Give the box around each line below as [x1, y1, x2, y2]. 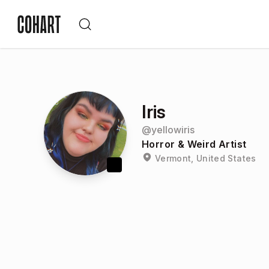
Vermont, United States [154, 153, 256, 163]
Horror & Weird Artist [142, 138, 247, 150]
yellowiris [151, 124, 195, 136]
